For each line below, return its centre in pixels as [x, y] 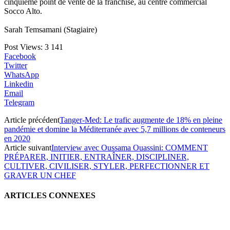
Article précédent [32, 120]
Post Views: [23, 47]
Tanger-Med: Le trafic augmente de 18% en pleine [141, 120]
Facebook [20, 56]
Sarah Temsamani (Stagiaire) [51, 29]
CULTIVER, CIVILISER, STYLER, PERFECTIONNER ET [107, 166]
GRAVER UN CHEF [40, 175]
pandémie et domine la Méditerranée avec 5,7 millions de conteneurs [115, 129]
